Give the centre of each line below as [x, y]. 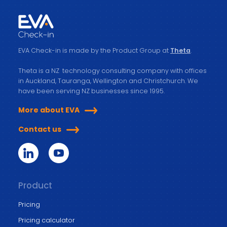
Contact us [40, 129]
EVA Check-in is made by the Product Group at [94, 50]
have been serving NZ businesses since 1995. [91, 91]
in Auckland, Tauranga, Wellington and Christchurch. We [108, 81]
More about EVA [49, 110]
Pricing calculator [47, 220]
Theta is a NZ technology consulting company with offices [112, 70]
